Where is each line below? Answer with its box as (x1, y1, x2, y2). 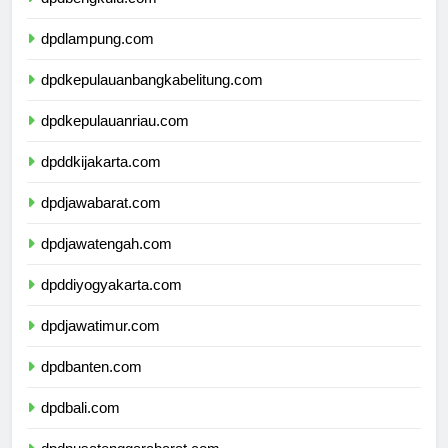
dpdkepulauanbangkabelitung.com (41, 89, 263, 107)
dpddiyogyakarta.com (41, 294, 182, 312)
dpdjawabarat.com (41, 212, 161, 230)
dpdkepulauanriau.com (41, 130, 189, 148)
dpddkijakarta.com (41, 171, 161, 189)
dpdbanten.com (41, 376, 142, 394)
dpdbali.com (41, 417, 120, 435)
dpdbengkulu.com (41, 7, 157, 25)
